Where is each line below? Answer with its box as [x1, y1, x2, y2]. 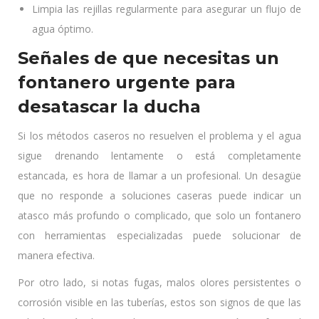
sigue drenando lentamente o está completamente [18, 149, 301, 162]
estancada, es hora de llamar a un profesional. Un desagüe [18, 169, 301, 182]
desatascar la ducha [18, 96, 201, 117]
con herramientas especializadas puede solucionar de [18, 229, 301, 242]
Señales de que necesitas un [18, 48, 279, 68]
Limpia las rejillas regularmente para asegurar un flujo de [32, 2, 301, 16]
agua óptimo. [32, 22, 93, 36]
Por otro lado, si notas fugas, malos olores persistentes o [18, 276, 301, 289]
